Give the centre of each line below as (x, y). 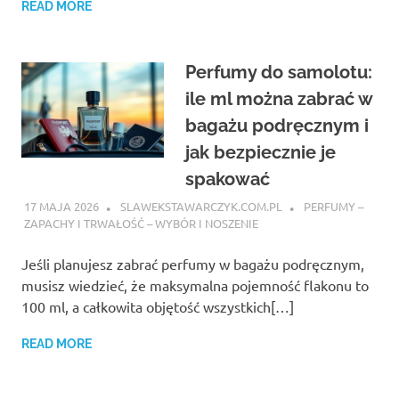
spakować (228, 179)
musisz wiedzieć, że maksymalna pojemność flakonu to (195, 285)
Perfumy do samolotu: (279, 72)
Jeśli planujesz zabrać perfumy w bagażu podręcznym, (193, 264)
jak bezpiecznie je (261, 152)
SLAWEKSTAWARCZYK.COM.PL (201, 206)
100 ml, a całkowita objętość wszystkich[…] (158, 307)
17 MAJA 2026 (61, 206)
